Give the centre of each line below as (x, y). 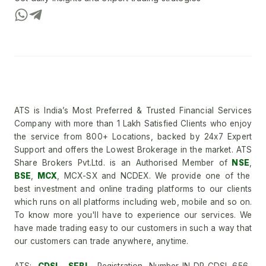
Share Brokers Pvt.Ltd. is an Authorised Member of (121, 163)
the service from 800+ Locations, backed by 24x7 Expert (133, 137)
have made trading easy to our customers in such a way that (133, 228)
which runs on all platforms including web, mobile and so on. (133, 202)
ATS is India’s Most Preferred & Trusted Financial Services (133, 111)
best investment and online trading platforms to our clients (133, 189)
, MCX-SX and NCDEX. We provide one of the (153, 176)
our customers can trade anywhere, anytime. (102, 241)
